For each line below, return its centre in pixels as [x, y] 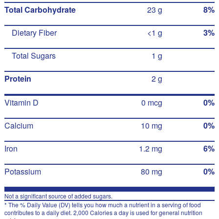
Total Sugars [33, 55]
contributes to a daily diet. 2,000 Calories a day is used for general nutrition [103, 212]
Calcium [19, 125]
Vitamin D [21, 102]
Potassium [22, 171]
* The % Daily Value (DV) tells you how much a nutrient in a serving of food [102, 205]
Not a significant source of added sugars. [58, 196]
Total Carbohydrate [40, 10]
